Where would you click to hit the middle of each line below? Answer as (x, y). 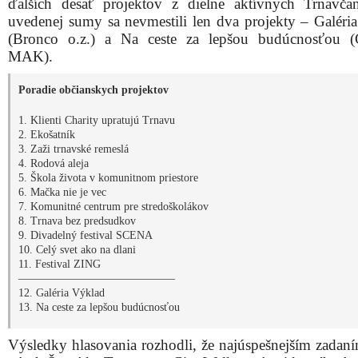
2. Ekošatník (47, 135)
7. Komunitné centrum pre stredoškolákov (113, 207)
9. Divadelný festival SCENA (86, 235)
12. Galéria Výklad (62, 293)
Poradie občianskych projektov (93, 90)
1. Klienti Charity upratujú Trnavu (97, 120)
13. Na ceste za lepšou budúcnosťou (99, 307)
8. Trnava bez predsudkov (77, 221)
